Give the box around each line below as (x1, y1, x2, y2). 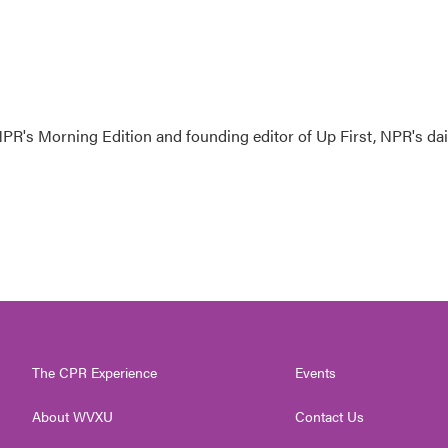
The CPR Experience (32, 362, 157, 382)
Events (295, 362, 337, 382)
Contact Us (295, 406, 365, 426)
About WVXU (32, 406, 113, 426)
